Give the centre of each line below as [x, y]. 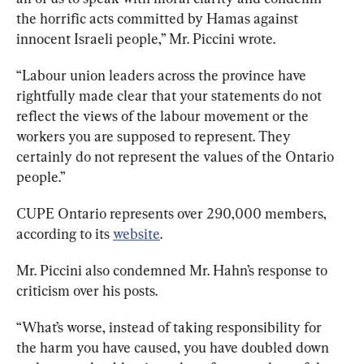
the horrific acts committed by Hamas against [159, 18]
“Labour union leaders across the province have [163, 75]
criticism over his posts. [89, 290]
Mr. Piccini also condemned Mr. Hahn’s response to [173, 270]
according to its [65, 233]
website [136, 233]
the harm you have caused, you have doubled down [174, 347]
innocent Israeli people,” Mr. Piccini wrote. [147, 38]
